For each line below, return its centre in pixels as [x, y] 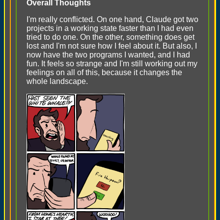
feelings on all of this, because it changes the [104, 72]
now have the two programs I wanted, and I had [108, 55]
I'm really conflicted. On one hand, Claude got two [112, 19]
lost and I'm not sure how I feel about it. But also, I [112, 46]
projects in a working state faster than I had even [110, 28]
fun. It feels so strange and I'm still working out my [112, 64]
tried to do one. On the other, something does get [110, 37]
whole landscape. [57, 81]
